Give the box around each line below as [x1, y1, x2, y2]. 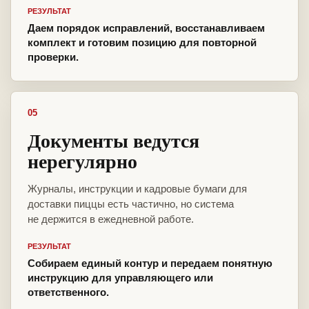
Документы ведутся [28, 126, 199, 155]
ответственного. [28, 286, 109, 299]
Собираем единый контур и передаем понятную [28, 257, 272, 270]
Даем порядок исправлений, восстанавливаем [28, 22, 265, 34]
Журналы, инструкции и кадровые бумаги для [28, 183, 247, 195]
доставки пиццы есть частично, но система [28, 198, 234, 210]
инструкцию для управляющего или [28, 272, 213, 284]
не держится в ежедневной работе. [28, 213, 194, 226]
